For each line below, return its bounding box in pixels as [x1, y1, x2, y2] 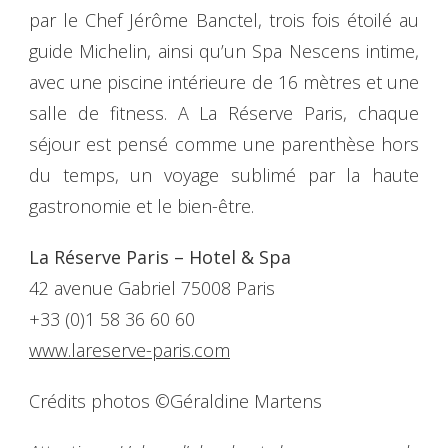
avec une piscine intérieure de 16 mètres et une [29, 69, 419, 94]
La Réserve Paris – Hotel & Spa [29, 244, 291, 269]
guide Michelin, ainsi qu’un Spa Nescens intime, [29, 38, 419, 63]
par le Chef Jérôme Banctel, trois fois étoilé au [29, 7, 419, 32]
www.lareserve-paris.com [29, 337, 230, 362]
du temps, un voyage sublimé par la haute [29, 162, 419, 187]
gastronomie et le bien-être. [29, 193, 254, 218]
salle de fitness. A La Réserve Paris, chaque [29, 100, 419, 125]
